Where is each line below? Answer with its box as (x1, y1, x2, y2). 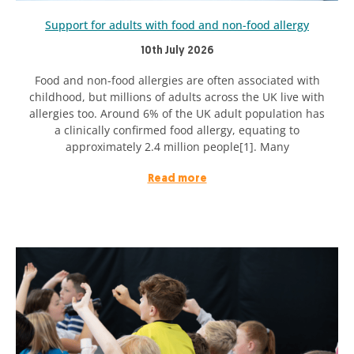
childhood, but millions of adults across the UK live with (29, 88, 325, 104)
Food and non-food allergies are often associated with (34, 72, 320, 88)
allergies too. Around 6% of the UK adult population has (29, 105, 325, 121)
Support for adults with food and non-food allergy (45, 17, 309, 32)
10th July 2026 (140, 44, 214, 57)
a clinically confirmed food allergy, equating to (55, 122, 299, 137)
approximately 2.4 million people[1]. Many (65, 138, 289, 154)
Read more (147, 172, 207, 185)
